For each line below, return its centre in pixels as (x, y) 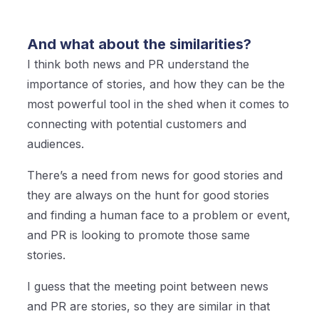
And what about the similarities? (140, 45)
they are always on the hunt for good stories (148, 195)
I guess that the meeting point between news (148, 287)
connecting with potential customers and (137, 124)
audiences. (58, 144)
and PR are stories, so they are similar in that (149, 307)
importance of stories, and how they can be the (156, 84)
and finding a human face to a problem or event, (159, 215)
